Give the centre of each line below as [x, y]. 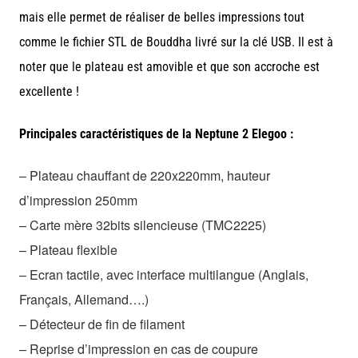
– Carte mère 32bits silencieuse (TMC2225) [143, 225]
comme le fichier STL [75, 42]
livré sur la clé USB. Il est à [263, 42]
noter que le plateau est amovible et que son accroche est [169, 66]
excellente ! [49, 91]
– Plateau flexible [68, 249]
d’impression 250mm [78, 200]
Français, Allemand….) [84, 299]
